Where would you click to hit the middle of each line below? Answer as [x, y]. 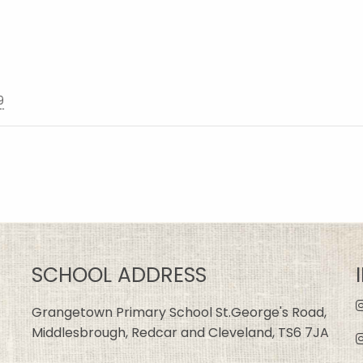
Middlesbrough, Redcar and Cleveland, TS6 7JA [180, 332]
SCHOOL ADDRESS [119, 275]
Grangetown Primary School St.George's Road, [179, 312]
